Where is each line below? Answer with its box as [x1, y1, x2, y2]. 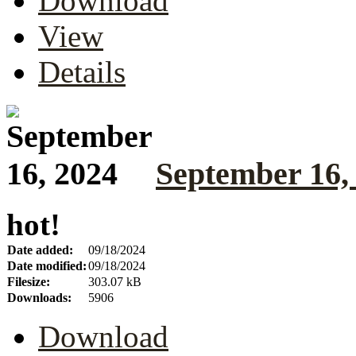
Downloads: [7, 291, 72, 305]
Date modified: [7, 259, 87, 273]
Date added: [7, 243, 73, 257]
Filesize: [7, 275, 50, 289]
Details [38, 54, 126, 89]
